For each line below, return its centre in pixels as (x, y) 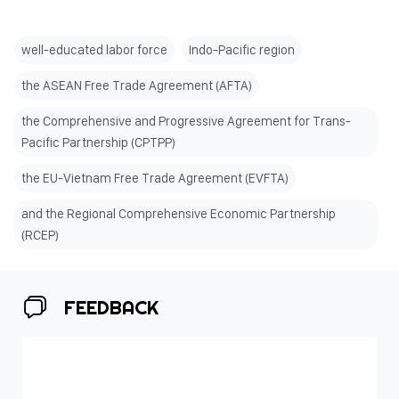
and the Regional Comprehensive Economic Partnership (179, 214)
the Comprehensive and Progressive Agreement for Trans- (186, 121)
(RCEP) (40, 235)
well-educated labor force (94, 50)
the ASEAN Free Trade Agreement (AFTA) (137, 85)
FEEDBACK (111, 307)
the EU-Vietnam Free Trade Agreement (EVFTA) (155, 178)
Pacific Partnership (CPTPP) (98, 142)
